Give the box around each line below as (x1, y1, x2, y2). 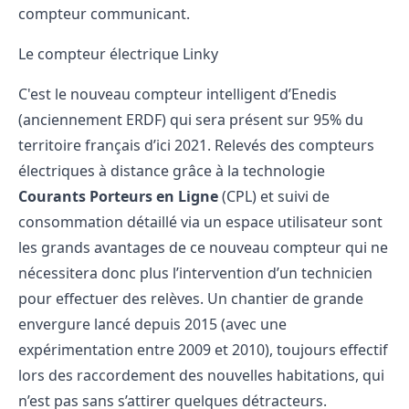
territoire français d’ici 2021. (18, 134, 215, 155)
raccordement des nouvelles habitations (77, 364, 355, 385)
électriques (18, 160, 95, 181)
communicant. (87, 3, 190, 24)
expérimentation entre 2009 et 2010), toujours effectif (18, 339, 388, 360)
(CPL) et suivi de (218, 185, 330, 206)
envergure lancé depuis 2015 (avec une (18, 313, 287, 334)
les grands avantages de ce (18, 236, 209, 257)
